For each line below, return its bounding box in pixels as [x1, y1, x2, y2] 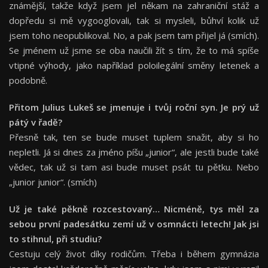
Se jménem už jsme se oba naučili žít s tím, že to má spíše [9, 44, 259, 57]
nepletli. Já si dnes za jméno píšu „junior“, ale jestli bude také [9, 146, 259, 159]
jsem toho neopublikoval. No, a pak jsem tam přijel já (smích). [9, 29, 259, 42]
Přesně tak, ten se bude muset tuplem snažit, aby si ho [9, 131, 259, 144]
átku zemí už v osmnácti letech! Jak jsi [90, 218, 259, 230]
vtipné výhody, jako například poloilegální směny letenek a [9, 59, 259, 72]
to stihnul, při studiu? [9, 233, 102, 245]
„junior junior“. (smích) [9, 176, 97, 188]
